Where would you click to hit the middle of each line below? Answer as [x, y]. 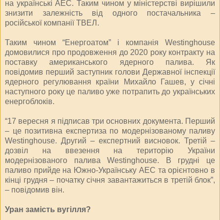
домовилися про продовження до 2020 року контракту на [110, 52]
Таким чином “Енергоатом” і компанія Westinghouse [110, 42]
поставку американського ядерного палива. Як [110, 62]
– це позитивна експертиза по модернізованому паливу [110, 131]
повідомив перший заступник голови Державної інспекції [110, 72]
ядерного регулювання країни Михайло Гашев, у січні [110, 82]
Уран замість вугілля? [48, 209]
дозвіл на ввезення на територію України [110, 150]
